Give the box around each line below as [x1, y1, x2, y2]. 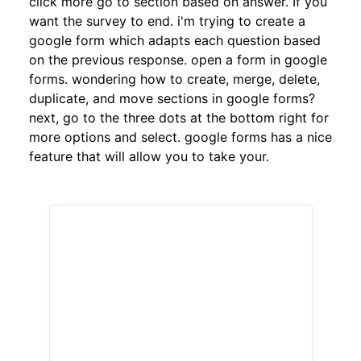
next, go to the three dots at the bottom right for [29, 109, 329, 126]
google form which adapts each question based [29, 31, 321, 48]
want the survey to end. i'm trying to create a [29, 12, 305, 29]
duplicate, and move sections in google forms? [29, 89, 315, 106]
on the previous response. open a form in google [29, 51, 327, 68]
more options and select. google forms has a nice [29, 128, 332, 145]
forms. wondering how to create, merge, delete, [29, 70, 320, 87]
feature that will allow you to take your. [29, 147, 269, 164]
